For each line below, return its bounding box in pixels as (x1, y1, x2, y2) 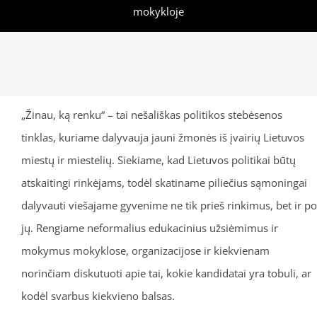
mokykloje (133, 4, 184, 18)
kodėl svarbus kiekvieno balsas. (21, 288, 175, 303)
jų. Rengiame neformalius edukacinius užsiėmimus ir (21, 220, 278, 235)
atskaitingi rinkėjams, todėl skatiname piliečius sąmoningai (21, 175, 307, 190)
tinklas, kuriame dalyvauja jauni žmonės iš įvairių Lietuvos (21, 129, 304, 144)
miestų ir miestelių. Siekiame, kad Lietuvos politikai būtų (21, 152, 296, 167)
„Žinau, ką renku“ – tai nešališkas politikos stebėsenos (21, 107, 282, 122)
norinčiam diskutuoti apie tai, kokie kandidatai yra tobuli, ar (21, 265, 311, 280)
